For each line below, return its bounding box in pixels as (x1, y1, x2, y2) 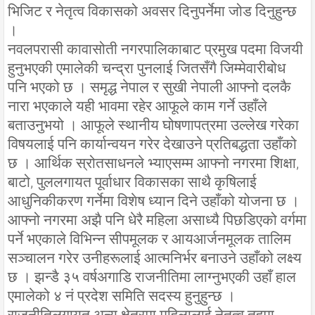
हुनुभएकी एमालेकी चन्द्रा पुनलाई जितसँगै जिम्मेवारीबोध (8, 59, 285, 77)
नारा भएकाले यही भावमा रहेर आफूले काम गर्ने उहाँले (8, 97, 267, 115)
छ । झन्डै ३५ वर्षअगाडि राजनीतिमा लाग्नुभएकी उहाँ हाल (8, 268, 296, 285)
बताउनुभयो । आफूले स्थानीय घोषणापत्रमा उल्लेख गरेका (8, 116, 299, 134)
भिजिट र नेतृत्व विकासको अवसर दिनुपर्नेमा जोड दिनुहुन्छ (8, 2, 297, 20)
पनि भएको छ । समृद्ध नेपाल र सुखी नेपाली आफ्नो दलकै (8, 78, 291, 96)
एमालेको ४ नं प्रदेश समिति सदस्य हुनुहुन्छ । (8, 287, 236, 304)
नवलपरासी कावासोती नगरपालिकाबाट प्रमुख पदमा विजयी (8, 40, 303, 58)
